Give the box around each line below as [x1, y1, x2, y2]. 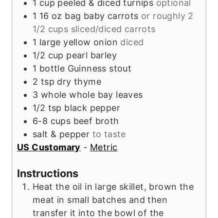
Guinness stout [67, 63, 132, 74]
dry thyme [57, 76, 102, 87]
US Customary [17, 142, 81, 153]
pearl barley [66, 50, 117, 61]
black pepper [64, 103, 121, 113]
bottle [39, 63, 65, 74]
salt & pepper [33, 129, 90, 140]
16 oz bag [39, 11, 81, 21]
